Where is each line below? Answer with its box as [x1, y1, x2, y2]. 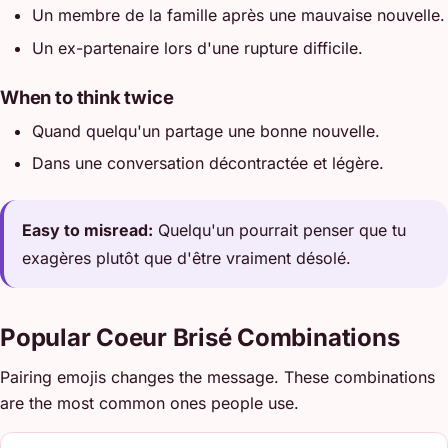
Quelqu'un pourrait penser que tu [153, 220, 407, 241]
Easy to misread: [22, 220, 154, 241]
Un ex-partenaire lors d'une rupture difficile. [32, 37, 363, 58]
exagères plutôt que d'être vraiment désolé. [22, 248, 352, 269]
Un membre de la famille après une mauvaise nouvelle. [32, 5, 445, 26]
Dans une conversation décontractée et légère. [32, 153, 384, 174]
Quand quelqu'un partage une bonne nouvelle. [32, 120, 380, 141]
